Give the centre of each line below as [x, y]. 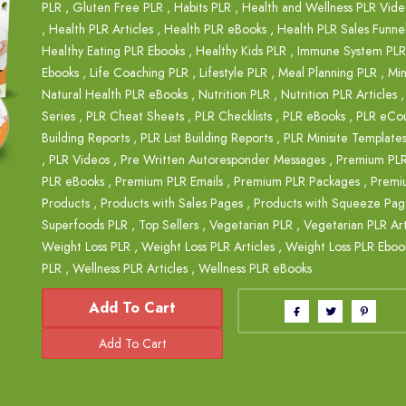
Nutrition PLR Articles [339, 94]
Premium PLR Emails [169, 181]
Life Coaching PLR [139, 72]
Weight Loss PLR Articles [208, 246]
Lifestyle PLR [233, 72]
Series [58, 116]
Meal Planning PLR [328, 72]
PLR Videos [79, 159]
